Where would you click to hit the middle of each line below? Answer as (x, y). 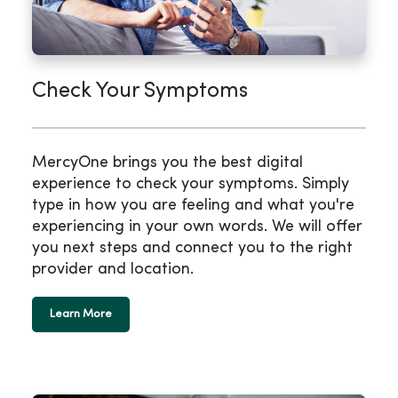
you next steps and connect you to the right (192, 249)
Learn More (81, 315)
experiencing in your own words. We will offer (197, 227)
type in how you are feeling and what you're (193, 206)
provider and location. (113, 270)
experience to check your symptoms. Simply (191, 185)
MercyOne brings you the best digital (167, 163)
